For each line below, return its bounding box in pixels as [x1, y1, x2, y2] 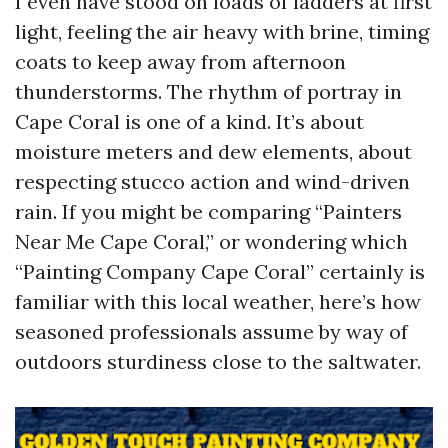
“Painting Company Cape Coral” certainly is [15, 259, 425, 284]
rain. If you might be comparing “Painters [15, 199, 402, 224]
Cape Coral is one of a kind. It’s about [15, 109, 364, 134]
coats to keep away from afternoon [15, 49, 346, 74]
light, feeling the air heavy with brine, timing [15, 19, 429, 44]
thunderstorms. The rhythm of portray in [15, 79, 402, 104]
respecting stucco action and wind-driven [15, 169, 410, 194]
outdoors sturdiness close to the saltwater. [15, 349, 421, 374]
